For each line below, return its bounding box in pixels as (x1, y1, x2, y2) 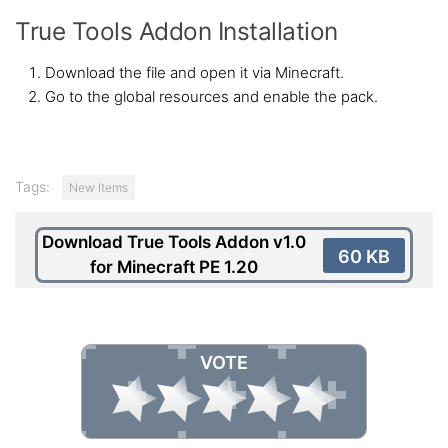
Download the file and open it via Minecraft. (45, 63, 344, 82)
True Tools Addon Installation (15, 16, 338, 46)
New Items (69, 180, 128, 195)
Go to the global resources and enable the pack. (45, 87, 378, 106)
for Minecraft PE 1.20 (90, 257, 258, 277)
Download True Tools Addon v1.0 (42, 232, 306, 252)
